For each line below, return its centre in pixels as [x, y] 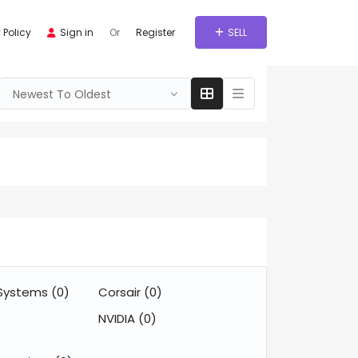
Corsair [121, 292]
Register [155, 32]
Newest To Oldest [62, 94]
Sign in [77, 32]
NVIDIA [119, 318]
